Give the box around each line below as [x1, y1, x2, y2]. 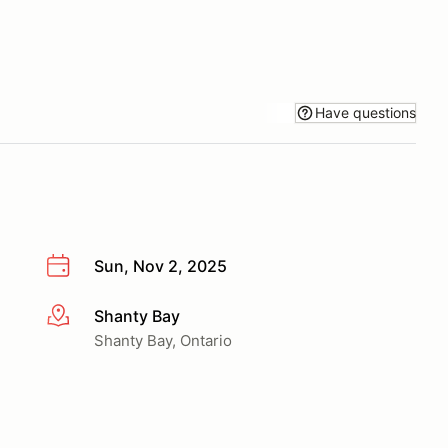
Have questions [315, 103, 416, 121]
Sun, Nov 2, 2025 [94, 256, 227, 276]
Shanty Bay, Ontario [94, 330, 232, 350]
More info [45, 306, 118, 327]
